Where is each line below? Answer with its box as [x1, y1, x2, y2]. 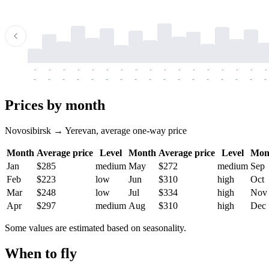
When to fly [5, 246, 77, 262]
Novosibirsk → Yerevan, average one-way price [5, 125, 187, 136]
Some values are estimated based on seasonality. [5, 223, 186, 234]
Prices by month [5, 97, 105, 113]
